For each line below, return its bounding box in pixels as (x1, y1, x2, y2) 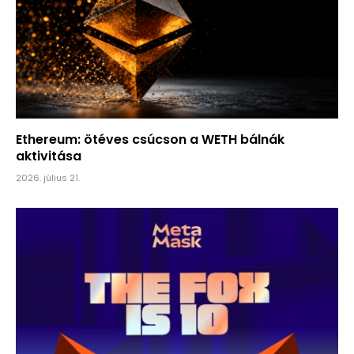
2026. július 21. (16, 171, 80, 185)
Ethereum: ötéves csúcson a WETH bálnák (16, 130, 284, 149)
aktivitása (16, 147, 85, 166)
